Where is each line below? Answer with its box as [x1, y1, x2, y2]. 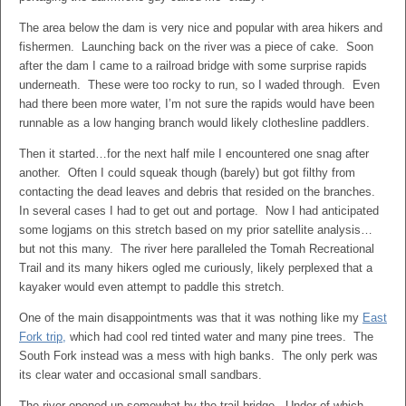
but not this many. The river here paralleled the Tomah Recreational [19, 242, 374, 256]
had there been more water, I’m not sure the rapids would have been [19, 97, 374, 111]
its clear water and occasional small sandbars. [19, 368, 262, 382]
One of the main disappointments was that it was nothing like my [19, 311, 362, 324]
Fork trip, [19, 330, 66, 343]
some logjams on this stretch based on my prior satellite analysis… [19, 223, 372, 237]
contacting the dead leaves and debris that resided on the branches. [19, 185, 379, 198]
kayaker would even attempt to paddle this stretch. [19, 280, 285, 294]
